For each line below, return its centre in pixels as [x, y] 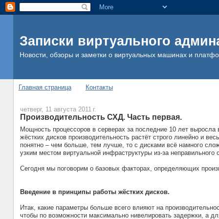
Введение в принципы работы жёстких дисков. [95, 192]
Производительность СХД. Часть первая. [101, 117]
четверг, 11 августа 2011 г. [58, 109]
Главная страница [45, 88]
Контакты [99, 88]
